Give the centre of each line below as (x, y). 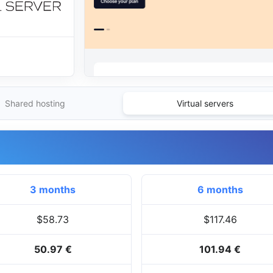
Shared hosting (35, 104)
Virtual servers (205, 104)
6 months (220, 190)
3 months (53, 190)
